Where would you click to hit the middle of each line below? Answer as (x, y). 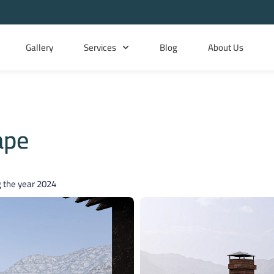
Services (100, 47)
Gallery (40, 47)
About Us (225, 47)
